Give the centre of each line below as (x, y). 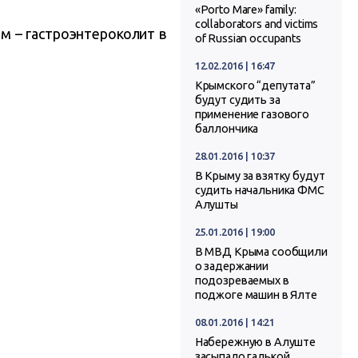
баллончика (227, 129)
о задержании (232, 267)
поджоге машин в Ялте (256, 295)
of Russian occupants (248, 39)
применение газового (252, 115)
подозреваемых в (242, 281)
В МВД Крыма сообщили (261, 252)
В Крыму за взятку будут (260, 176)
